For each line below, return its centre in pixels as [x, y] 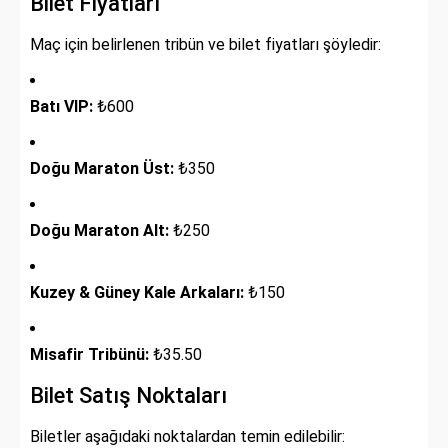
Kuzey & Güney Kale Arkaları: [137, 293]
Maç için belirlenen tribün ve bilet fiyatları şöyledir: [205, 45]
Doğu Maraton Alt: [99, 231]
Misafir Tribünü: [89, 355]
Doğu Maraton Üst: [102, 169]
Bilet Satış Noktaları [128, 396]
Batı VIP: [61, 107]
